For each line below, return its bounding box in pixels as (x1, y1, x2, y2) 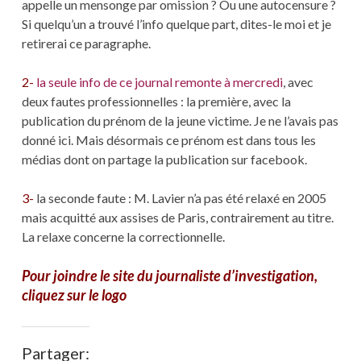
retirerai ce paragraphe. (21, 35, 151, 52)
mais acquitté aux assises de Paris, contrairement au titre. (21, 210, 334, 226)
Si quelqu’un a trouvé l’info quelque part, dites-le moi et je (21, 16, 331, 32)
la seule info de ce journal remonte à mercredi (35, 74, 283, 90)
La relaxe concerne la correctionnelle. (21, 229, 225, 245)
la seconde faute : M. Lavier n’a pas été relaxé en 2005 (33, 190, 326, 206)
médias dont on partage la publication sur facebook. (21, 151, 307, 168)
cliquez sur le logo (21, 286, 127, 305)
